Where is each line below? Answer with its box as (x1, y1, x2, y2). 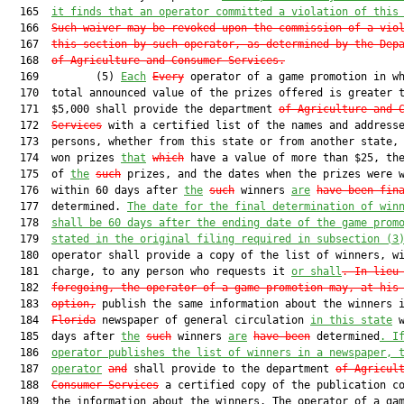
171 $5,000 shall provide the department (7, 103, 279, 115)
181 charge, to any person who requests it (7, 265, 291, 278)
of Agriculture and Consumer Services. (51, 54, 285, 67)
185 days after (7, 330, 121, 343)
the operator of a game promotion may (115, 281, 348, 294)
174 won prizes (7, 151, 121, 164)
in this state (310, 314, 392, 326)
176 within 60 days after (7, 184, 184, 197)
